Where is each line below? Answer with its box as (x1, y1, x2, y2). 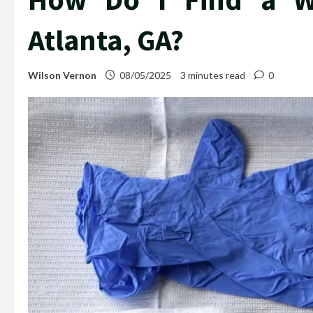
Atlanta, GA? (28, 22, 184, 58)
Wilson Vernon (28, 69, 96, 81)
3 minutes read (180, 69, 245, 81)
